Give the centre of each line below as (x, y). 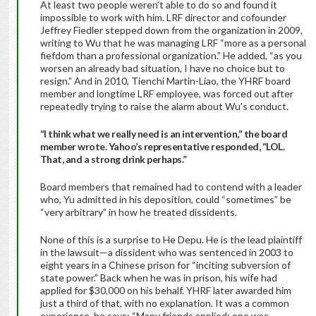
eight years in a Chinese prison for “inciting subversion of (165, 265)
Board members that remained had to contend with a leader (171, 187)
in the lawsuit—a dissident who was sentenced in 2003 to (166, 253)
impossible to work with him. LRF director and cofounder (163, 18)
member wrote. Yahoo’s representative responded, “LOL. (162, 147)
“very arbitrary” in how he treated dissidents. (138, 212)
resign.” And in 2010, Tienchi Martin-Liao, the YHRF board (165, 81)
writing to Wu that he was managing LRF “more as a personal (173, 43)
